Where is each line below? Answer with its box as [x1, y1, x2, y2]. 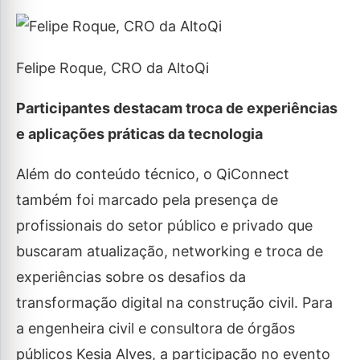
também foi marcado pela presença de [16, 191, 278, 209]
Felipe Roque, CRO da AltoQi [16, 59, 209, 77]
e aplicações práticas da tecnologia [16, 125, 263, 143]
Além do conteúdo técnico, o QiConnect [16, 166, 289, 183]
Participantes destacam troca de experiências [16, 100, 337, 117]
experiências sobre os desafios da [16, 268, 246, 286]
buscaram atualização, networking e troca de [16, 243, 323, 260]
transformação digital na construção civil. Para [16, 294, 333, 312]
